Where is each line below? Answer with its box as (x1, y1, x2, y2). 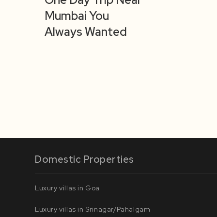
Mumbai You (45, 8, 109, 23)
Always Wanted (45, 24, 127, 39)
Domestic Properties (35, 153, 134, 166)
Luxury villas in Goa (35, 184, 100, 192)
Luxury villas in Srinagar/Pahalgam (35, 205, 151, 214)
